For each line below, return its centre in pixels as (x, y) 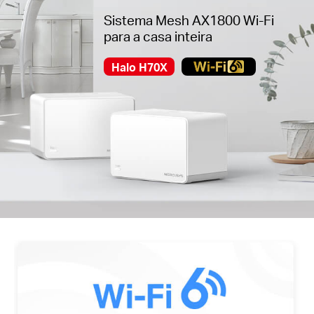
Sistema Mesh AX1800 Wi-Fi (189, 20)
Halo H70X (139, 68)
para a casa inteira (158, 36)
